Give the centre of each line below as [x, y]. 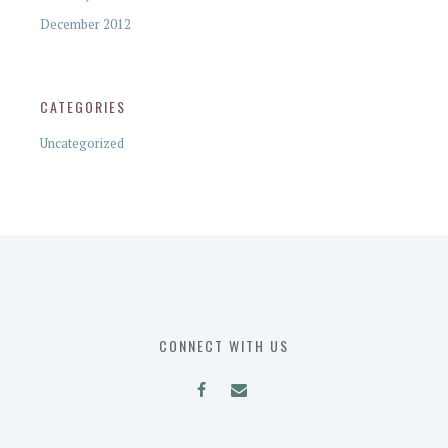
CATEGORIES [83, 106]
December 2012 [85, 23]
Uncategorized [82, 142]
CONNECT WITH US [224, 345]
